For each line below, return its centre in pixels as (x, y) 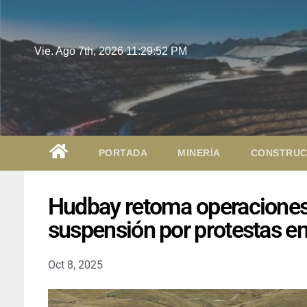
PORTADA (123, 152)
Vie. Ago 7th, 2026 (80, 51)
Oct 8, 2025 (75, 265)
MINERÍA (199, 152)
